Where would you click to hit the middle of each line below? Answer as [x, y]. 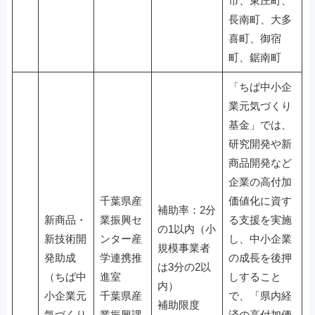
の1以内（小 [186, 229]
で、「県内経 [260, 296]
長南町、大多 [260, 19]
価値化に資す [260, 201]
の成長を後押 [260, 258]
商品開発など [260, 163]
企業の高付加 [260, 182]
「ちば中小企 [260, 87]
